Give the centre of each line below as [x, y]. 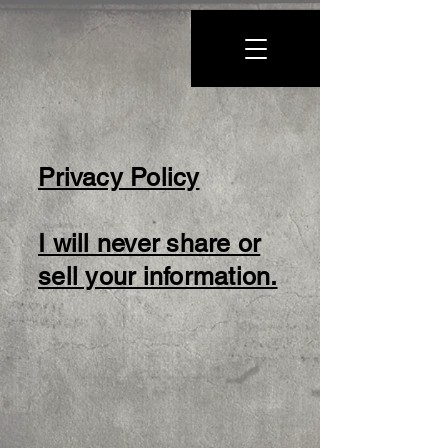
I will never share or [149, 243]
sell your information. [158, 276]
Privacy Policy [119, 177]
